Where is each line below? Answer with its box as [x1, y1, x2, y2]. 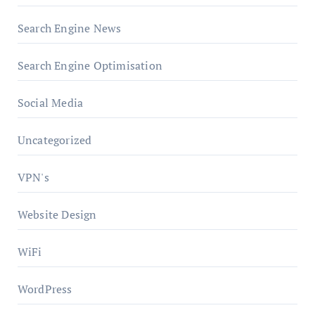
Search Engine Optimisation [17, 57, 162, 73]
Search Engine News [17, 20, 122, 36]
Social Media [17, 94, 84, 110]
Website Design [17, 206, 97, 222]
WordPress [17, 281, 72, 297]
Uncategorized [17, 131, 92, 148]
